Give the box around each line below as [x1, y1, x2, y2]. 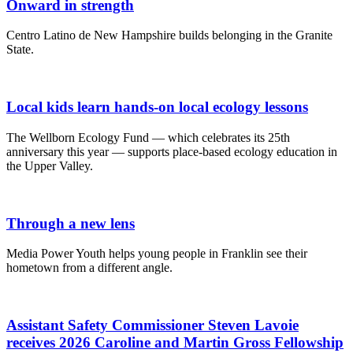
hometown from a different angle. [6, 261, 173, 275]
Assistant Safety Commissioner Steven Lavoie [6, 316, 299, 333]
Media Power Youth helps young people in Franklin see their [6, 247, 307, 261]
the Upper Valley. [6, 158, 93, 173]
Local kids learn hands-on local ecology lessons [6, 98, 308, 116]
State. [6, 43, 34, 57]
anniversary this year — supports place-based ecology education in [6, 144, 337, 158]
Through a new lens [6, 214, 135, 232]
